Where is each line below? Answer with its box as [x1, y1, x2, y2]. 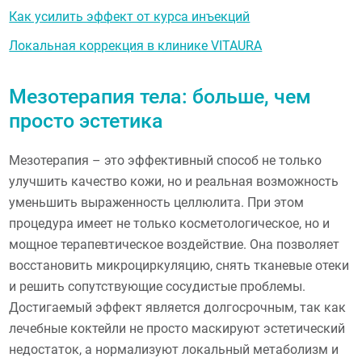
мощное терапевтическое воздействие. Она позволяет [9, 237, 340, 252]
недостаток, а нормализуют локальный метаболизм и [9, 342, 339, 357]
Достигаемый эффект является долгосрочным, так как [9, 300, 347, 315]
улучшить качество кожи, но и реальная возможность [9, 174, 339, 189]
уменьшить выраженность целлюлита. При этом [9, 195, 305, 210]
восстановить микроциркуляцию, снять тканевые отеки [9, 258, 350, 273]
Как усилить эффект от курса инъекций [9, 9, 250, 25]
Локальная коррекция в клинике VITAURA [9, 38, 263, 54]
